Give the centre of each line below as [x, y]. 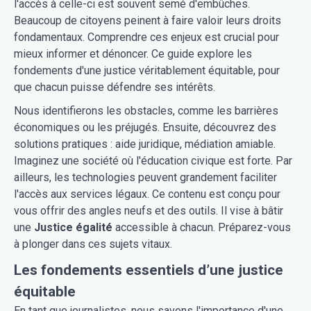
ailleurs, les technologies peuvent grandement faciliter [145, 177]
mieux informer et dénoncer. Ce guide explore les [133, 53]
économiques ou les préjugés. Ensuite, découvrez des [145, 127]
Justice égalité [73, 227]
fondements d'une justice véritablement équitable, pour [147, 70]
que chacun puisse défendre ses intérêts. [115, 87]
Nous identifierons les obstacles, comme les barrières [146, 110]
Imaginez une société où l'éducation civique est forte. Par [153, 160]
